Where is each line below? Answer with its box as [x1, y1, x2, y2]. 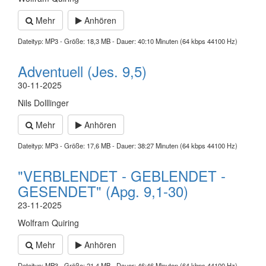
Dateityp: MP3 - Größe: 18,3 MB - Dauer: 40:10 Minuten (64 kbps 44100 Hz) [18, 36, 237, 46]
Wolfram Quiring [18, 216, 79, 229]
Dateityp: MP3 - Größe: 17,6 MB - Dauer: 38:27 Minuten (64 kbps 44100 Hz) [18, 141, 237, 151]
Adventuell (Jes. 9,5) [18, 61, 147, 82]
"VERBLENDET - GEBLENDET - [18, 165, 226, 186]
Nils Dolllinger [18, 97, 69, 109]
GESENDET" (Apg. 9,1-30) [18, 180, 188, 202]
